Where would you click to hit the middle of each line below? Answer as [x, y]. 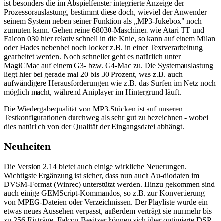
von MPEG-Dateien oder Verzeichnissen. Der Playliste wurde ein [106, 202]
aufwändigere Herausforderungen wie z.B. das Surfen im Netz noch [110, 83]
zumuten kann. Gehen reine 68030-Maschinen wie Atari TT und [104, 30]
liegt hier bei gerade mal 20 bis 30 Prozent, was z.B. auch [93, 74]
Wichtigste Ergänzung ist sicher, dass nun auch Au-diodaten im [102, 175]
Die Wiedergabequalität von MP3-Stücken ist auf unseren [93, 109]
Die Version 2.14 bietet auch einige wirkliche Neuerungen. [95, 166]
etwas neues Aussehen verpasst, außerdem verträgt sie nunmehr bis [108, 211]
